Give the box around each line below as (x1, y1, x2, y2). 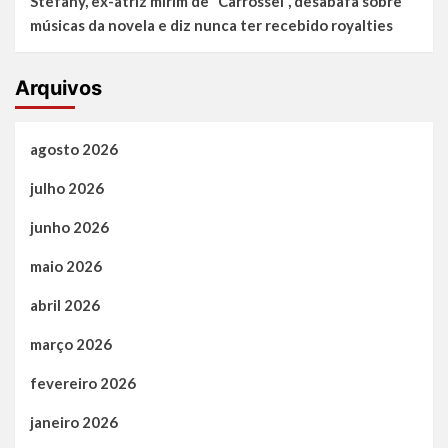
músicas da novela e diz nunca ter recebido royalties (30, 16, 393, 35)
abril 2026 (30, 296, 100, 315)
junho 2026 (30, 218, 109, 237)
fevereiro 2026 (30, 374, 136, 393)
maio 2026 (30, 257, 102, 276)
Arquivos (15, 76, 102, 101)
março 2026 (30, 335, 112, 354)
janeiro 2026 (30, 413, 118, 432)
